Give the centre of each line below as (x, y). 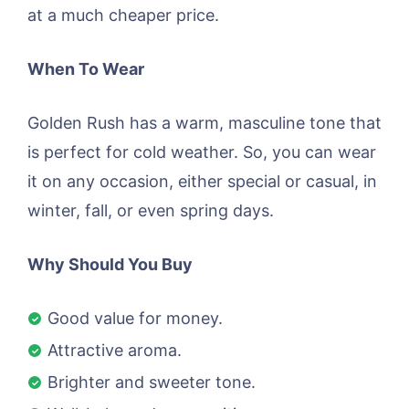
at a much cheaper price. (123, 16)
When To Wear (86, 69)
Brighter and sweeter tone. (152, 383)
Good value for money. (135, 319)
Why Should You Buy (110, 265)
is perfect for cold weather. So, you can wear (202, 152)
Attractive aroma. (115, 351)
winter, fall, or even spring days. (151, 211)
